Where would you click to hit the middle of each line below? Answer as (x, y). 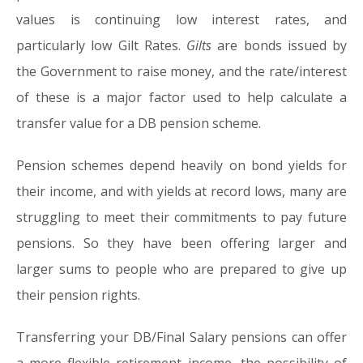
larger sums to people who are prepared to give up (181, 269)
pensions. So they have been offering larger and (181, 243)
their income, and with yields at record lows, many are (181, 191)
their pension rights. (78, 295)
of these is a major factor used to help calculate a (181, 97)
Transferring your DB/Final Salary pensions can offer (181, 337)
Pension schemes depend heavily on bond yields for (181, 165)
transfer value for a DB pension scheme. (139, 123)
